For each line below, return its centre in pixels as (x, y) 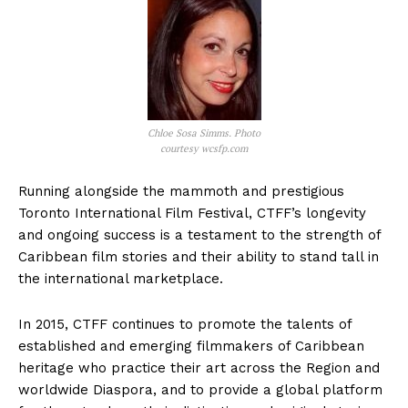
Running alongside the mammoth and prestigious (181, 192)
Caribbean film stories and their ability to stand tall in (199, 257)
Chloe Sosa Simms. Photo (204, 133)
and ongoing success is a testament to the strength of (199, 235)
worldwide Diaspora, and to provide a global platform (200, 390)
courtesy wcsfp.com (204, 149)
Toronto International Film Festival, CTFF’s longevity (192, 214)
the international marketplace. (121, 279)
